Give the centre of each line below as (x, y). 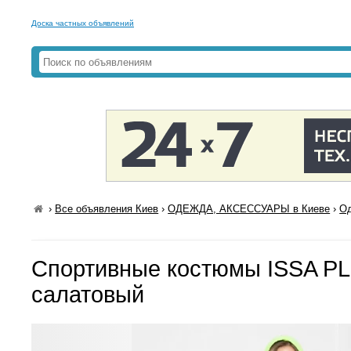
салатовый (88, 295)
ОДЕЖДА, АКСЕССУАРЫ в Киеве (249, 209)
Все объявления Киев (107, 209)
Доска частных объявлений (83, 23)
